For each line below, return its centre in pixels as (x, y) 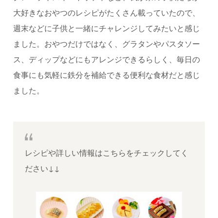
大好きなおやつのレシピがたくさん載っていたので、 (106, 12)
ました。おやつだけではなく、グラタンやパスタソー (106, 43)
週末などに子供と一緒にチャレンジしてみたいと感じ (106, 28)
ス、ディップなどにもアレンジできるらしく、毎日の (106, 59)
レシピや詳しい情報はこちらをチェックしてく (106, 153)
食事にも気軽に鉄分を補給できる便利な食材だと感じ (106, 74)
